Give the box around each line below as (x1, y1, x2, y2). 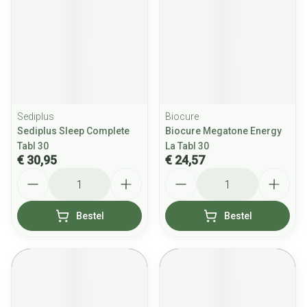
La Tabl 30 (165, 140, 209, 151)
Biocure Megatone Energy (165, 125, 282, 136)
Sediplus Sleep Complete (17, 125, 130, 136)
